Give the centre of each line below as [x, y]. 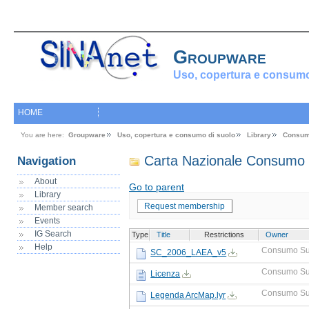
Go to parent [157, 187]
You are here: [42, 134]
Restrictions [225, 234]
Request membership [185, 206]
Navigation [47, 161]
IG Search [53, 233]
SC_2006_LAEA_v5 [189, 252]
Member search [64, 207]
